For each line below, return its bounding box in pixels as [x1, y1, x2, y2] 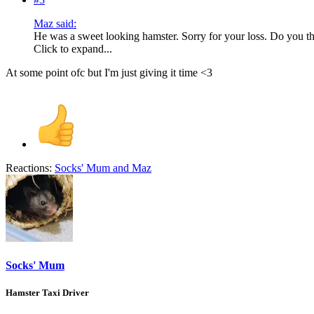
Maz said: [34, 17, 76, 29]
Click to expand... [34, 42, 112, 55]
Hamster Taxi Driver [6, 287, 89, 299]
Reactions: [6, 161, 52, 174]
